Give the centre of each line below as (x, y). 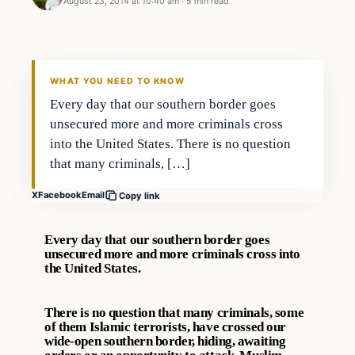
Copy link (139, 195)
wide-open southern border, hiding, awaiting (165, 341)
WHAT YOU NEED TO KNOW (117, 81)
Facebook (60, 195)
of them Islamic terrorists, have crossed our (165, 326)
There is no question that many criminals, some (174, 312)
